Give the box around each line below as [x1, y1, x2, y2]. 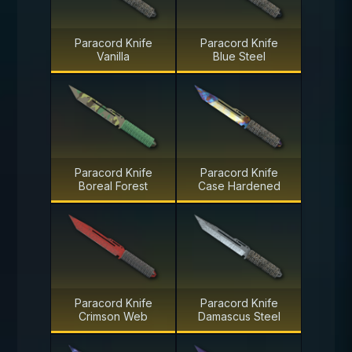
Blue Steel [212, 49, 266, 63]
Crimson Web [79, 309, 148, 323]
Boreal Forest [79, 179, 148, 193]
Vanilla [97, 49, 130, 63]
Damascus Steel [197, 309, 280, 323]
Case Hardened [197, 179, 280, 193]
